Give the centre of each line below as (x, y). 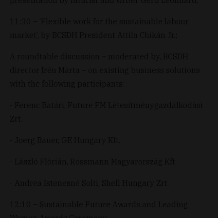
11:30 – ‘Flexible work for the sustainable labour (99, 21)
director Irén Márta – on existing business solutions (105, 70)
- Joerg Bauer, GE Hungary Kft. (65, 140)
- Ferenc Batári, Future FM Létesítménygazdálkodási (106, 105)
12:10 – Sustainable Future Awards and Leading (99, 204)
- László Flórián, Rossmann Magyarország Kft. (93, 161)
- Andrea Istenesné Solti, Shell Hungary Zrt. (89, 183)
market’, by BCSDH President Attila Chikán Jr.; (93, 35)
